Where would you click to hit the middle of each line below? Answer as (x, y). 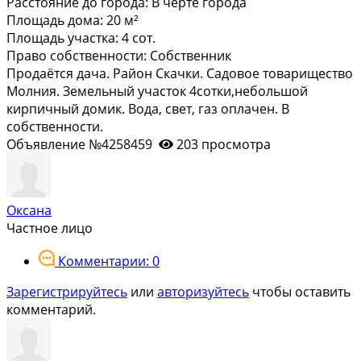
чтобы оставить (300, 291)
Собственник (192, 55)
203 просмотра (224, 144)
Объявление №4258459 (83, 144)
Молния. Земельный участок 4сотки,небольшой (157, 91)
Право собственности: (77, 55)
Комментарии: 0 (109, 261)
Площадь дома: (55, 20)
